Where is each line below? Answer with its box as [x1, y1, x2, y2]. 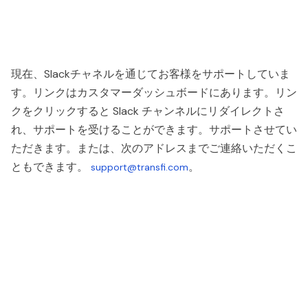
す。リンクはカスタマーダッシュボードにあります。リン [11, 85, 297, 100]
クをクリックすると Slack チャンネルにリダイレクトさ [11, 104, 285, 118]
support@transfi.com [91, 161, 188, 173]
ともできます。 [11, 159, 91, 174]
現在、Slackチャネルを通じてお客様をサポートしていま [11, 67, 290, 81]
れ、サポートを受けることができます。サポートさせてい [11, 122, 297, 137]
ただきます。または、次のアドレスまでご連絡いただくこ [11, 141, 297, 155]
